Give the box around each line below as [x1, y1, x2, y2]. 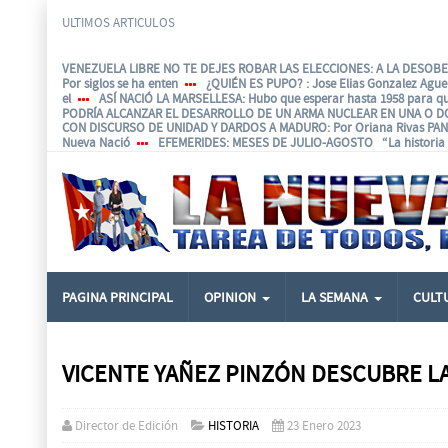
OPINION [204, 288, 256, 307]
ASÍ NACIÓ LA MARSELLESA [99, 89, 242, 107]
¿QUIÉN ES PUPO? [206, 74, 306, 92]
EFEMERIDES [158, 134, 226, 152]
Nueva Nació [62, 134, 130, 152]
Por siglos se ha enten [62, 74, 178, 92]
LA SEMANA [301, 288, 368, 307]
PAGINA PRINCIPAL [62, 288, 173, 307]
